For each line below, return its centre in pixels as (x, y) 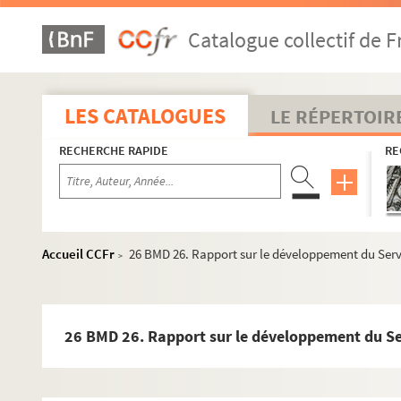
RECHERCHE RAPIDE (114, 150)
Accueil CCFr (78, 254)
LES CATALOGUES (145, 116)
